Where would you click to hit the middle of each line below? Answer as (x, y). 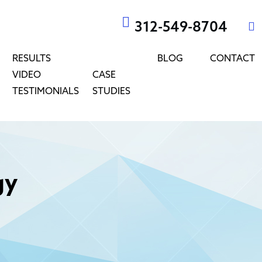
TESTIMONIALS (46, 92)
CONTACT (232, 59)
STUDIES (111, 92)
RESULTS (32, 59)
